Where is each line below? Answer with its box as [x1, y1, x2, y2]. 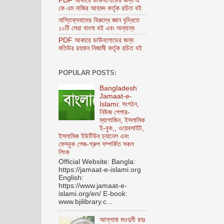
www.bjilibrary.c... [58, 197, 112, 205]
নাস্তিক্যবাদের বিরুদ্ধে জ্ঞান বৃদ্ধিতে [58, 16, 139, 24]
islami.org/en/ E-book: [58, 189, 129, 197]
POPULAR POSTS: [58, 69, 116, 76]
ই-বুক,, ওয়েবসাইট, [99, 124, 144, 132]
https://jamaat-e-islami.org [58, 165, 141, 173]
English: [58, 173, 85, 181]
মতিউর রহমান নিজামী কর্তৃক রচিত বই [58, 44, 142, 52]
